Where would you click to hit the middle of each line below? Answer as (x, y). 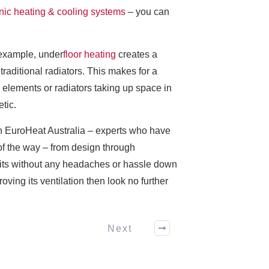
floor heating (89, 55)
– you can (147, 12)
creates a (137, 55)
